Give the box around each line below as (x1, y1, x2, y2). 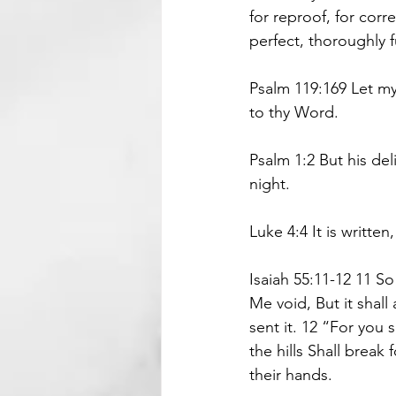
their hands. (249, 365, 332, 385)
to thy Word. (249, 103, 339, 122)
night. (249, 174, 290, 194)
